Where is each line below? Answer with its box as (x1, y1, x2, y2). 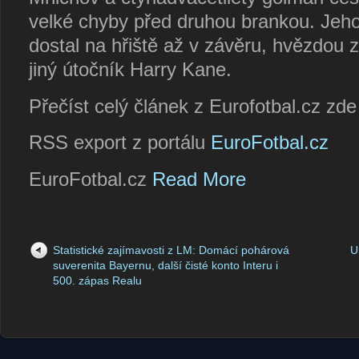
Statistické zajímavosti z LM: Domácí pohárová (53, 244, 289, 257)
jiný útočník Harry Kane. (29, 59, 232, 80)
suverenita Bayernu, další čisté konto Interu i (53, 259, 278, 272)
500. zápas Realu (53, 274, 142, 288)
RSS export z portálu (29, 132, 211, 154)
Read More (152, 168, 246, 190)
